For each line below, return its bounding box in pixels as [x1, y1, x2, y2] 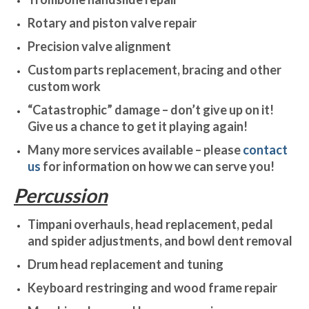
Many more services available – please [28, 141, 243, 157]
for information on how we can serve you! [41, 158, 275, 174]
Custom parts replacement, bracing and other [28, 61, 281, 77]
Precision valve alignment [28, 38, 171, 54]
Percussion [14, 183, 108, 207]
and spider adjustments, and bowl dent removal [28, 232, 292, 248]
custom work [28, 78, 101, 94]
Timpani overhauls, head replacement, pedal [28, 216, 273, 232]
